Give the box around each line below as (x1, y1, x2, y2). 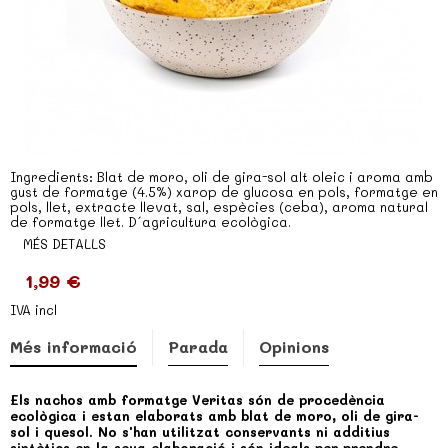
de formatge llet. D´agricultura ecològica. (10, 213, 291, 230)
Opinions (259, 336, 329, 357)
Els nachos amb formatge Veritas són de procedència (10, 391, 385, 408)
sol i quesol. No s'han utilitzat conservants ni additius (10, 423, 390, 440)
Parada (168, 336, 228, 357)
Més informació (10, 336, 137, 357)
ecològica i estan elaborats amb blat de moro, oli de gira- (10, 407, 419, 424)
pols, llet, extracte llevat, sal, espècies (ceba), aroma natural (10, 198, 428, 215)
